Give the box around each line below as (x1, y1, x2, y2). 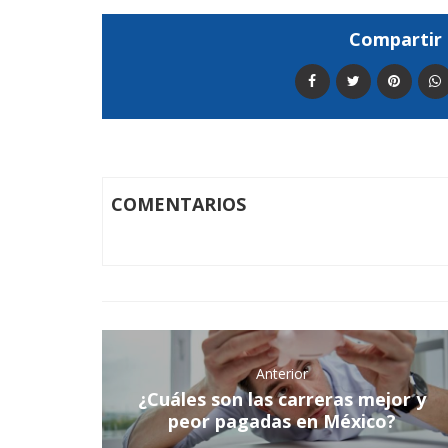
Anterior (256, 364, 308, 383)
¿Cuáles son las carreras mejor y (138, 387, 426, 411)
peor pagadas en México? (168, 409, 396, 433)
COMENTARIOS (111, 192, 246, 216)
